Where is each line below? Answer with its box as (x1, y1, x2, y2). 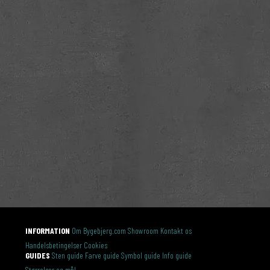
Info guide (162, 250, 192, 261)
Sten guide (52, 250, 84, 261)
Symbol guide (121, 250, 161, 261)
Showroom (128, 225, 159, 236)
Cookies (84, 240, 108, 251)
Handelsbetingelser (25, 240, 83, 251)
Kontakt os (160, 225, 192, 236)
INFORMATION (25, 225, 71, 236)
